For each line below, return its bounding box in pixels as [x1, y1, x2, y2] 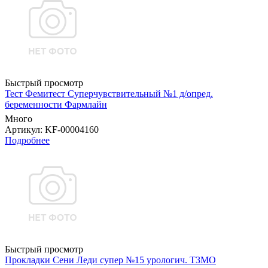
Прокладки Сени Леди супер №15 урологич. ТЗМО [5, 255, 216, 266]
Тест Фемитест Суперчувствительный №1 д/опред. [5, 89, 213, 99]
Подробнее [5, 135, 50, 146]
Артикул [5, 124, 40, 135]
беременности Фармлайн [5, 99, 107, 110]
